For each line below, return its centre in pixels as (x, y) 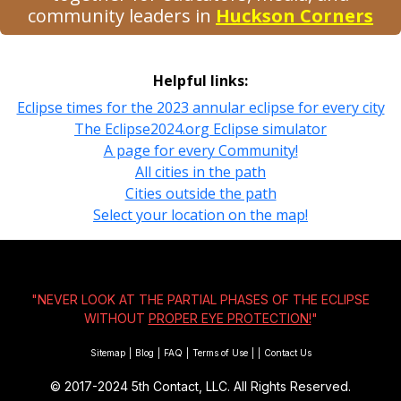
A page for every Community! (200, 150)
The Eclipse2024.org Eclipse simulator (200, 128)
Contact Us (287, 352)
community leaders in (122, 15)
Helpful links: (200, 80)
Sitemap (107, 352)
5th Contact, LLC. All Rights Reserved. (239, 386)
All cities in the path (200, 171)
